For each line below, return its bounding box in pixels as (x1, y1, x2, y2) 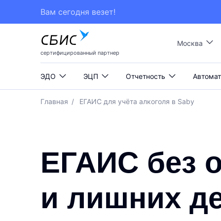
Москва (177, 39, 203, 47)
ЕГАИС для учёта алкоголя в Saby (79, 97, 194, 106)
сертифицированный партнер (40, 49, 119, 57)
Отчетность (126, 72, 166, 80)
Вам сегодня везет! (40, 7, 115, 17)
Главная (40, 97, 68, 106)
